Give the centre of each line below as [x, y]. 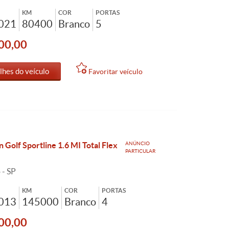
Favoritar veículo [115, 72]
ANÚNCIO [138, 143]
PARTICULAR [141, 151]
